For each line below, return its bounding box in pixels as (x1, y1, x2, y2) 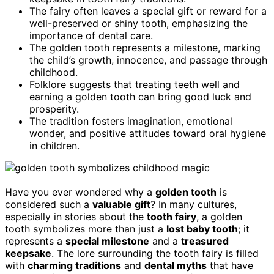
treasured (181, 234, 229, 247)
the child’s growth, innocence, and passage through (29, 53, 267, 66)
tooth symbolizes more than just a (5, 222, 166, 235)
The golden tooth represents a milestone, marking (29, 41, 261, 54)
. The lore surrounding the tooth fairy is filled (51, 246, 259, 259)
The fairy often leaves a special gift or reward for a (29, 4, 267, 17)
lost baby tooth (166, 222, 238, 235)
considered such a (5, 198, 92, 210)
